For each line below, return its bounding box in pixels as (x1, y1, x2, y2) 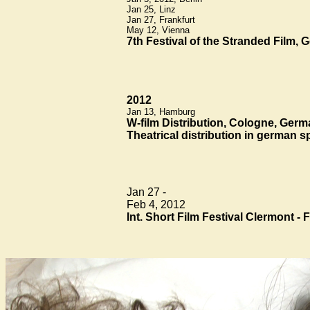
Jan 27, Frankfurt (127, 14, 195, 25)
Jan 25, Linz (127, 3, 176, 15)
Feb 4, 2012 (127, 198, 185, 210)
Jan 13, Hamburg (127, 106, 195, 117)
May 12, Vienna (127, 24, 190, 35)
